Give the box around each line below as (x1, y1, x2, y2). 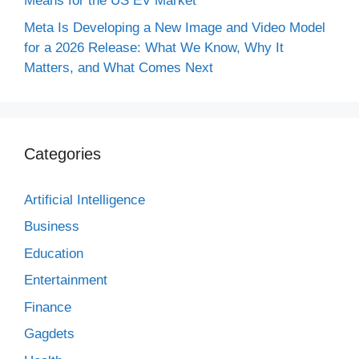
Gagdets (24, 326, 75, 341)
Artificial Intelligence (24, 192, 145, 208)
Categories (24, 144, 101, 163)
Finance (24, 299, 71, 315)
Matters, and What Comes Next (24, 59, 213, 75)
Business (24, 219, 79, 234)
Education (24, 245, 83, 261)
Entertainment (24, 272, 107, 288)
